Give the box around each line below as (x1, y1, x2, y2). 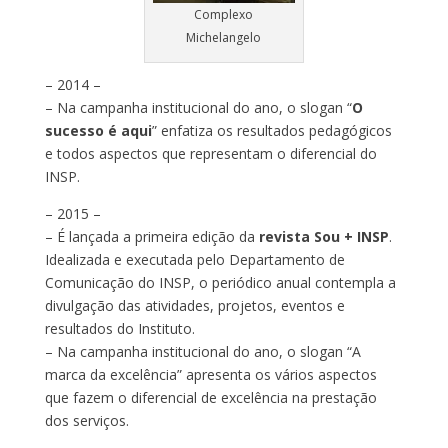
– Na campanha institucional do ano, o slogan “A (44, 341, 361, 361)
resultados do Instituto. (44, 318, 195, 338)
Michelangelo (186, 28, 262, 46)
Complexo (194, 5, 254, 23)
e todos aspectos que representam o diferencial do (44, 143, 377, 163)
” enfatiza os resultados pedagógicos (151, 120, 392, 140)
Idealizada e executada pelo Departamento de (44, 249, 345, 269)
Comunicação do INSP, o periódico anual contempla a (44, 272, 396, 292)
